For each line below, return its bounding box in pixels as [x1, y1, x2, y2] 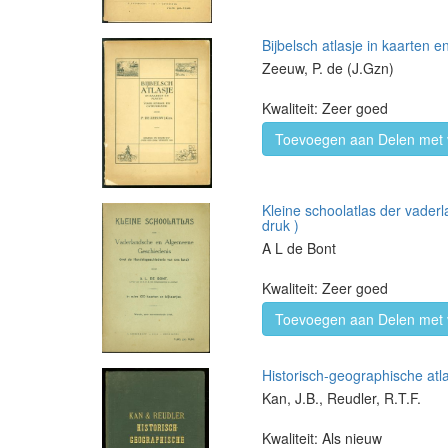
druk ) [262, 215, 299, 235]
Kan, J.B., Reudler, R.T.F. [262, 388, 421, 408]
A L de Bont [262, 238, 336, 258]
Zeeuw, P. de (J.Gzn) [262, 58, 394, 78]
